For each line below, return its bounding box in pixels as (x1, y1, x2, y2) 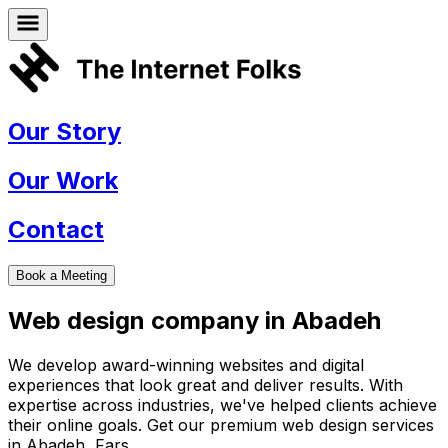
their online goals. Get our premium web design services (8, 414, 434, 435)
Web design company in (8, 306, 292, 336)
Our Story (8, 117, 121, 147)
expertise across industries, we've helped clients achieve (8, 394, 437, 415)
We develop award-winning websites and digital (8, 354, 364, 375)
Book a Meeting (16, 268, 107, 284)
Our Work (8, 166, 118, 196)
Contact (8, 215, 104, 245)
